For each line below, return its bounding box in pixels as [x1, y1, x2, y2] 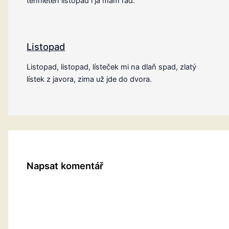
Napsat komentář [27, 160, 104, 172]
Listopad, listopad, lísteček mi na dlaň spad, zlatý [27, 62, 197, 72]
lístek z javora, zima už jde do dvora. [27, 75, 152, 84]
